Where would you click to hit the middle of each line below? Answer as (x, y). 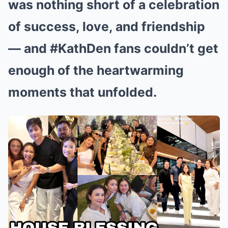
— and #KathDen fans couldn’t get (113, 48)
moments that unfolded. (82, 92)
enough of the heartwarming (96, 70)
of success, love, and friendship (107, 26)
